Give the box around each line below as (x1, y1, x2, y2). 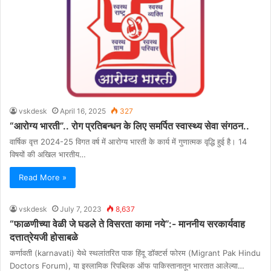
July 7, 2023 (60, 204, 102, 214)
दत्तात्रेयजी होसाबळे (10, 231, 78, 244)
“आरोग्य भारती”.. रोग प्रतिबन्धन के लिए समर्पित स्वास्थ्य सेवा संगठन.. (10, 120, 249, 132)
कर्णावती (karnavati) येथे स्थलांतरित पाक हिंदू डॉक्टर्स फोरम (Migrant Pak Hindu (10, 248, 261, 258)
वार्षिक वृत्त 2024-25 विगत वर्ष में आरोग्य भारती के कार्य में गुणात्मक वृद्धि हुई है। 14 (10, 137, 247, 147)
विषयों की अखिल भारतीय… (10, 149, 86, 160)
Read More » (19, 172, 67, 183)
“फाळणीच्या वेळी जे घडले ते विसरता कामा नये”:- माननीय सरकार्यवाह (10, 218, 245, 230)
